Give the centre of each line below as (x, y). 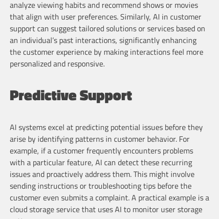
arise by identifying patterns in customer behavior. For (100, 139)
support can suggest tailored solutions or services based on (108, 28)
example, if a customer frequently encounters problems (101, 150)
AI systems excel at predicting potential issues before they (106, 127)
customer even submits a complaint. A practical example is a (109, 197)
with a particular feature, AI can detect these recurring (101, 162)
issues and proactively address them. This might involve (102, 174)
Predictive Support (71, 95)
